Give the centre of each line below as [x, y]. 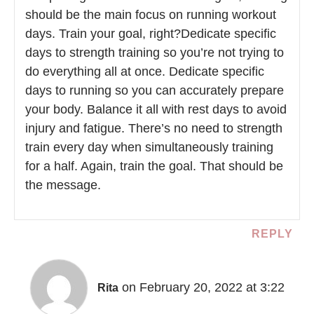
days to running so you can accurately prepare [155, 91]
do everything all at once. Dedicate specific [145, 72]
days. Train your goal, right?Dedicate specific [151, 34]
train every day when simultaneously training [149, 148]
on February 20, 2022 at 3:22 [204, 287]
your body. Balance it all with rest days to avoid [156, 110]
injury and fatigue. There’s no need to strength [154, 129]
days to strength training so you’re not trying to [155, 53]
